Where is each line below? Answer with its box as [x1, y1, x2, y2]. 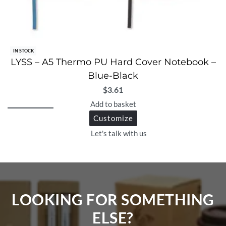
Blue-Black [88, 70, 138, 82]
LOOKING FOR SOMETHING [12, 190, 214, 209]
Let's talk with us [90, 129, 147, 138]
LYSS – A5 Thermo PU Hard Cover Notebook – [10, 56, 216, 68]
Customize [93, 113, 133, 123]
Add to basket [90, 99, 136, 108]
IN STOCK [13, 48, 34, 54]
